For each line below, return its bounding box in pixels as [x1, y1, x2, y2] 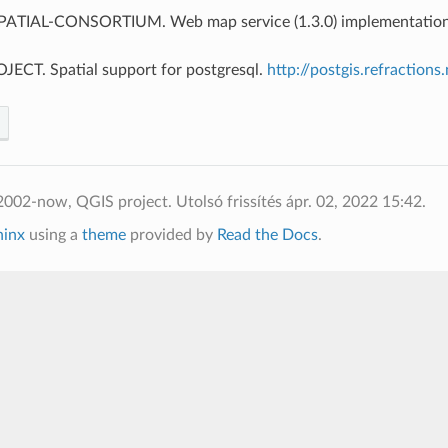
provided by [125, 227, 217, 243]
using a [24, 227, 82, 243]
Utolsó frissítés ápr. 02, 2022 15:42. [175, 194, 426, 210]
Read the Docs [216, 227, 318, 243]
